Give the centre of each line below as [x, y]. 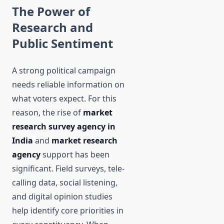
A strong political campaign [64, 71]
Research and [52, 27]
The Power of [51, 11]
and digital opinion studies [62, 197]
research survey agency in [64, 127]
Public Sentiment [62, 43]
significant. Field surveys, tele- [68, 169]
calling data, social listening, [65, 183]
